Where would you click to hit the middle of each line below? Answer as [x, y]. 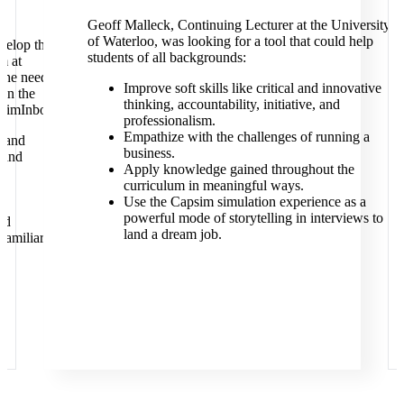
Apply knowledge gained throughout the [239, 169]
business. [149, 152]
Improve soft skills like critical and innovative [252, 87]
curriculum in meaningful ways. [214, 185]
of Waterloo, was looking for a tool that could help [230, 41]
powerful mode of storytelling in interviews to [253, 217]
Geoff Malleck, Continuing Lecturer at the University [239, 24]
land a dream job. [173, 234]
